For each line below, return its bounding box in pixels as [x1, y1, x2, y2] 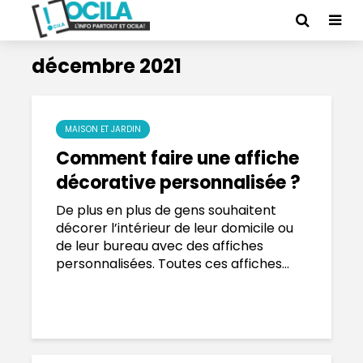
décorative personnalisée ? [56, 170, 301, 195]
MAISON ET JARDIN [65, 123, 141, 135]
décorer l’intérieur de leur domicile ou [56, 219, 293, 237]
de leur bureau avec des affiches [56, 237, 263, 255]
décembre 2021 [32, 53, 181, 79]
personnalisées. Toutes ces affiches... [56, 254, 289, 273]
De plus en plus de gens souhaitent [56, 201, 276, 220]
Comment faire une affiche [56, 146, 299, 171]
